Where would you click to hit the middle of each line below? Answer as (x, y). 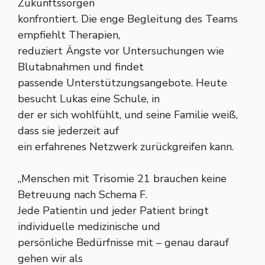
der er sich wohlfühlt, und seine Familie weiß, (128, 115)
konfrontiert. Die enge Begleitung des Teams (128, 19)
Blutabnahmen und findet (81, 67)
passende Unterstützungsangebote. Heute (122, 83)
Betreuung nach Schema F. (83, 195)
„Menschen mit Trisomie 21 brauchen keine (122, 179)
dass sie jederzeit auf (68, 131)
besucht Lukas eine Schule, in (89, 99)
